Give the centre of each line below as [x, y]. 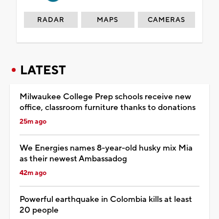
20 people [39, 210]
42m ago [33, 173]
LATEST [43, 70]
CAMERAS [167, 20]
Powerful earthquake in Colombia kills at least [106, 199]
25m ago [33, 121]
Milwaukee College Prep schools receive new [105, 97]
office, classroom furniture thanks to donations [108, 107]
